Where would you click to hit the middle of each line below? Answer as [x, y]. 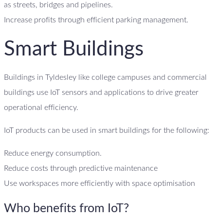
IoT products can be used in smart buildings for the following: [107, 131]
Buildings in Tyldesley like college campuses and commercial [105, 78]
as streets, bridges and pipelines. [58, 5]
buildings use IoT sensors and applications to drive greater [101, 93]
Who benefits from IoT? [66, 208]
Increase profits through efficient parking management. [96, 20]
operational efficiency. [41, 108]
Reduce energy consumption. [53, 154]
